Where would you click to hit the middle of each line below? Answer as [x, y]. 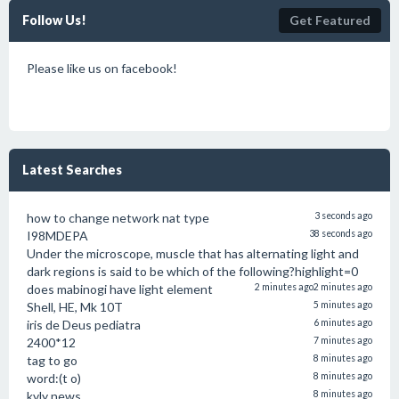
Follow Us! [54, 20]
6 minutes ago [343, 322]
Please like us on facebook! [102, 68]
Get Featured [330, 20]
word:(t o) [54, 378]
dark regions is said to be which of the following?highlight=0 [192, 271]
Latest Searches [72, 170]
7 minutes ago [343, 340]
